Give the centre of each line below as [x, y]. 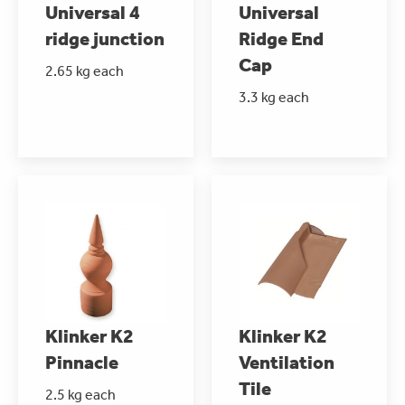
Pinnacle [82, 362]
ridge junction [105, 38]
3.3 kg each [274, 97]
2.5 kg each [80, 394]
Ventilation [287, 362]
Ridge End [281, 38]
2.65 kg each [85, 71]
